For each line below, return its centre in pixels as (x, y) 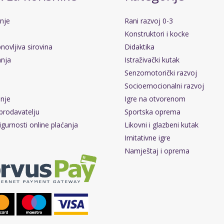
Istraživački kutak (152, 60)
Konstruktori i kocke (157, 34)
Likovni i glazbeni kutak (161, 125)
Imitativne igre (147, 138)
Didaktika (139, 47)
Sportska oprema (152, 112)
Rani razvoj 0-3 (149, 21)
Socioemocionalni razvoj (164, 86)
